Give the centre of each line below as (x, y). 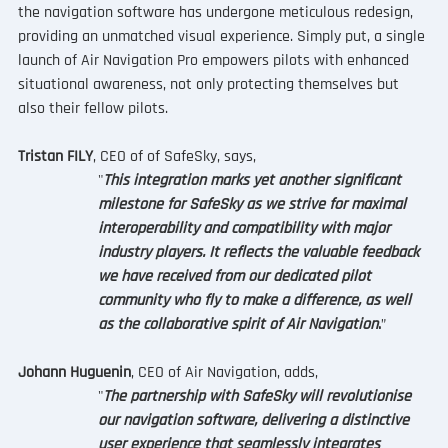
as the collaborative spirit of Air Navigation (237, 325)
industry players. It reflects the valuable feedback (260, 253)
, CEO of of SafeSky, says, (176, 157)
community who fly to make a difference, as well (256, 301)
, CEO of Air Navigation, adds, (226, 373)
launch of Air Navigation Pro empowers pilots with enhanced (215, 61)
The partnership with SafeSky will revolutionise (258, 397)
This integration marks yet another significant (253, 181)
